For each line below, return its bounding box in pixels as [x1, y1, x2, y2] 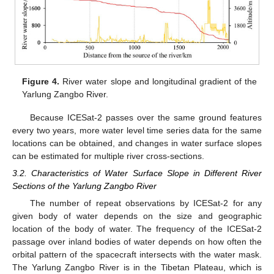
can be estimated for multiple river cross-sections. [12, 150, 204, 161]
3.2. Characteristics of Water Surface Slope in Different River [12, 168, 262, 179]
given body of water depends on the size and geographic [12, 211, 262, 221]
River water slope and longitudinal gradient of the [59, 76, 257, 86]
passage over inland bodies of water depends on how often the [12, 237, 262, 247]
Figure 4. [22, 76, 60, 86]
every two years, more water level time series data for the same [12, 125, 262, 135]
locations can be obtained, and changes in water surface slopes [12, 138, 262, 148]
